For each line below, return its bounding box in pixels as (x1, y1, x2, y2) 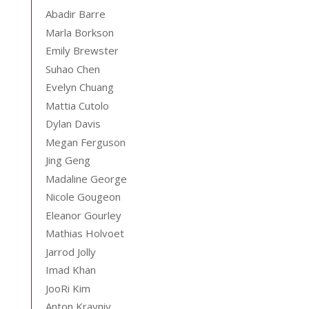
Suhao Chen (45, 61, 100, 76)
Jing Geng (45, 153, 90, 167)
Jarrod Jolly (45, 244, 96, 259)
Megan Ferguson (45, 134, 126, 149)
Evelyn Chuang (45, 80, 114, 94)
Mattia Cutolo (45, 98, 109, 112)
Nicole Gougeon (45, 190, 121, 203)
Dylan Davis (45, 117, 101, 130)
